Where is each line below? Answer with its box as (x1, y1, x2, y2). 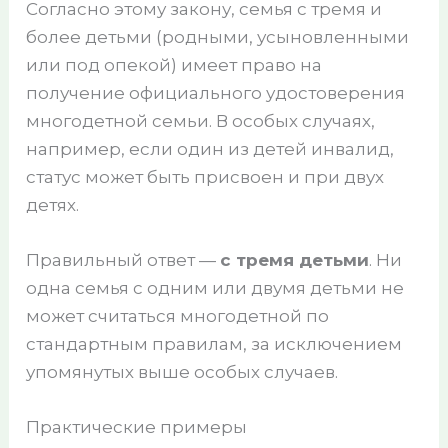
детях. (26, 195, 80, 216)
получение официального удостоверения (26, 83, 406, 104)
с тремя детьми (220, 250, 370, 271)
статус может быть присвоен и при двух (26, 167, 385, 188)
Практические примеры (26, 417, 248, 438)
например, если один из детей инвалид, (26, 139, 395, 160)
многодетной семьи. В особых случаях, (26, 111, 376, 132)
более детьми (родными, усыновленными (26, 27, 410, 48)
